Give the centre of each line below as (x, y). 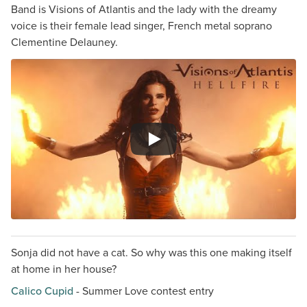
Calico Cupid (42, 291)
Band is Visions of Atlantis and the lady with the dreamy (144, 9)
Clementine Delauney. (64, 42)
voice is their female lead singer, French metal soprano (142, 26)
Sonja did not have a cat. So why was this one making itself (151, 253)
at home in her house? (64, 269)
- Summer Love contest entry (144, 291)
